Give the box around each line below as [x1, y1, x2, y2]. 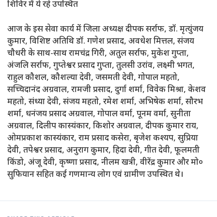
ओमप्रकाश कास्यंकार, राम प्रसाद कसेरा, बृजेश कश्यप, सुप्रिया [7, 133, 198, 144]
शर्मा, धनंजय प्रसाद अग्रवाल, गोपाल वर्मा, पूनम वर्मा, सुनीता [7, 108, 191, 120]
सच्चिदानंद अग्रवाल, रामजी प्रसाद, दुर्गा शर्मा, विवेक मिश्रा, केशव [7, 84, 206, 95]
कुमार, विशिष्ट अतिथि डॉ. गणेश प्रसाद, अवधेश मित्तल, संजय [7, 36, 194, 47]
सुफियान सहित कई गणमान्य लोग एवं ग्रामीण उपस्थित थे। [7, 169, 184, 180]
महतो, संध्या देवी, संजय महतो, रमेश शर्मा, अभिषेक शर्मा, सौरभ [7, 96, 203, 108]
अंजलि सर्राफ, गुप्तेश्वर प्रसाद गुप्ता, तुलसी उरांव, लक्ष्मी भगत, [7, 60, 195, 71]
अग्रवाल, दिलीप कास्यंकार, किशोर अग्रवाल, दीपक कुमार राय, [7, 121, 199, 132]
